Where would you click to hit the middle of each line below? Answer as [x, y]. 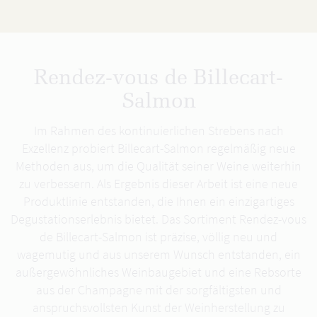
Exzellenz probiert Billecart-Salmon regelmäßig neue [158, 148]
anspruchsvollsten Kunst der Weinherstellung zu [158, 307]
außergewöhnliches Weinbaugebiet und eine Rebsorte [158, 272]
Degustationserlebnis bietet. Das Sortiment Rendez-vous [158, 219]
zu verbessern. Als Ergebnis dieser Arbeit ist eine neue [158, 184]
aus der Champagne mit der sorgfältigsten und [158, 290]
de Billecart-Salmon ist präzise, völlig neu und [158, 237]
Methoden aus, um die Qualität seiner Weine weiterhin [158, 166]
